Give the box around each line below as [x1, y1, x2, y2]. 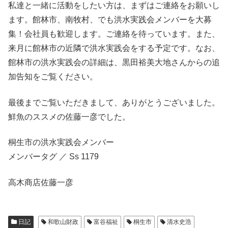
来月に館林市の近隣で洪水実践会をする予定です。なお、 [8, 44, 220, 53]
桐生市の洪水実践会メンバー [8, 138, 114, 147]
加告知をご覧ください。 [8, 72, 98, 81]
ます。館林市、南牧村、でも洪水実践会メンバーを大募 [8, 15, 212, 24]
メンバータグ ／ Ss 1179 [8, 152, 99, 161]
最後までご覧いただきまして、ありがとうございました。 [8, 98, 220, 107]
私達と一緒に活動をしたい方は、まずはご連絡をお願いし [8, 1, 220, 10]
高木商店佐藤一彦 [8, 178, 73, 187]
